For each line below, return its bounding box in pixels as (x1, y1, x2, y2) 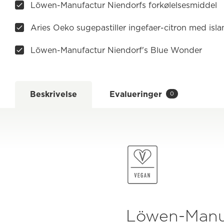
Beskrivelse (30, 89, 77, 99)
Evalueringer (109, 89, 162, 99)
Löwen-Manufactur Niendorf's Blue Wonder (30, 45, 202, 55)
